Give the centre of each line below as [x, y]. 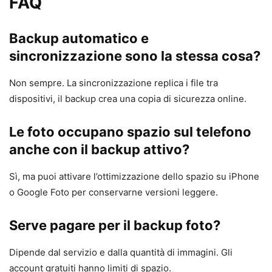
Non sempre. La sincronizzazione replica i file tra [114, 83]
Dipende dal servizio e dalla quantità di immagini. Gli [121, 252]
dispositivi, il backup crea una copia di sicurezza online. [128, 98]
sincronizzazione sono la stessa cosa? [135, 56]
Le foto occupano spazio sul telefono [130, 131]
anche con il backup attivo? [99, 149]
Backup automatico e [79, 38]
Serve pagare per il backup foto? [115, 225]
